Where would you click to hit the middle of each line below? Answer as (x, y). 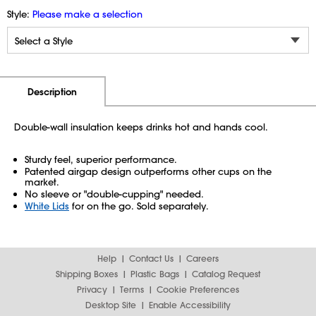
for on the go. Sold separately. (139, 206)
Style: (20, 14)
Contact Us (151, 258)
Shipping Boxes (87, 274)
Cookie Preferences (198, 289)
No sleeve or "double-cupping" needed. (114, 194)
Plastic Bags (155, 274)
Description (52, 92)
